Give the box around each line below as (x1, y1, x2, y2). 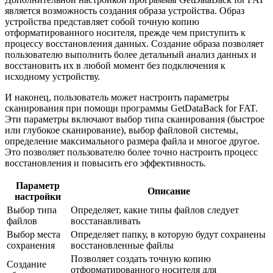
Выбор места (7, 229, 60, 239)
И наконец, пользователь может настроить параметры (5, 91, 229, 102)
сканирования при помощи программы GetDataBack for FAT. (5, 102, 258, 113)
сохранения (7, 239, 55, 250)
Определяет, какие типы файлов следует (71, 204, 239, 215)
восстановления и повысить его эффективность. (5, 157, 206, 168)
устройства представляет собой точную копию (5, 16, 199, 27)
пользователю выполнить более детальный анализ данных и (5, 49, 257, 60)
